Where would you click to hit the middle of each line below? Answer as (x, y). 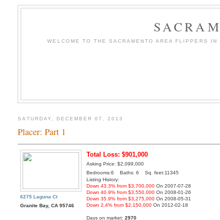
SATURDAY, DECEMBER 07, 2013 (71, 118)
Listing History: (103, 180)
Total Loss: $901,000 (117, 155)
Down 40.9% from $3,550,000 (121, 192)
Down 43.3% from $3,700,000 (121, 186)
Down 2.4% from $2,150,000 (119, 205)
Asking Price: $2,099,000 (115, 164)
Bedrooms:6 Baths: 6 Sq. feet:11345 (133, 173)
